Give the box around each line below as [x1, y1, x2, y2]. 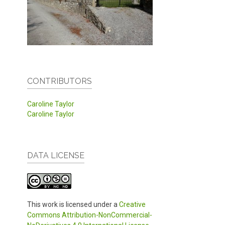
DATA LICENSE [27, 150, 84, 160]
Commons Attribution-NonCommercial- [27, 210, 152, 219]
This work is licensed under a [27, 200, 119, 208]
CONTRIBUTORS [27, 76, 92, 86]
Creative [119, 200, 146, 208]
